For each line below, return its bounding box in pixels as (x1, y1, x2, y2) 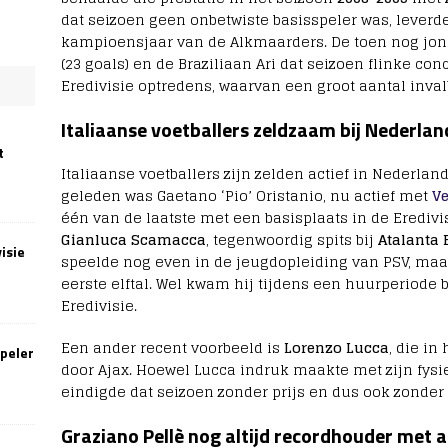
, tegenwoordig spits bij (205, 227, 378, 253)
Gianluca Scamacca (60, 227, 206, 253)
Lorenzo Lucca (283, 335, 389, 361)
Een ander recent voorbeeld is (60, 335, 284, 361)
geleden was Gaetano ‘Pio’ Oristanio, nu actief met (60, 183, 432, 209)
